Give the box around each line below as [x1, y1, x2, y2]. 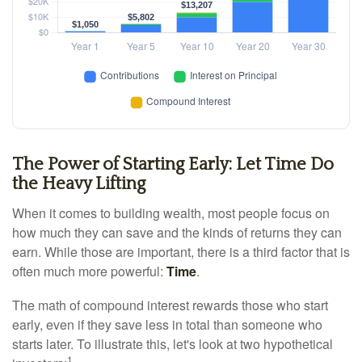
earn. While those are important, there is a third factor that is [12, 242, 350, 261]
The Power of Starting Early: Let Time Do [12, 154, 334, 175]
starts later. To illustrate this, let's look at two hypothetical [12, 335, 333, 353]
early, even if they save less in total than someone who [12, 315, 322, 334]
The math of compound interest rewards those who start [12, 296, 328, 314]
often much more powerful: [12, 262, 166, 280]
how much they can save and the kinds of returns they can [12, 223, 342, 242]
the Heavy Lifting [12, 174, 145, 194]
